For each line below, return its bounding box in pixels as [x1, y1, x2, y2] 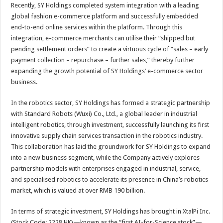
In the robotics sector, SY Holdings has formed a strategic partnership [11, 99, 211, 107]
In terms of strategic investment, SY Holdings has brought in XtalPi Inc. [11, 208, 211, 215]
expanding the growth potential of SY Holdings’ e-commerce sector [11, 67, 204, 75]
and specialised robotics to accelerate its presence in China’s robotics [11, 176, 209, 183]
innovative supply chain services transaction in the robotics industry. [11, 132, 203, 139]
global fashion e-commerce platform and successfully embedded [11, 12, 199, 20]
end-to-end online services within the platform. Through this [11, 23, 183, 31]
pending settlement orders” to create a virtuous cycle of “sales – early [11, 45, 209, 53]
